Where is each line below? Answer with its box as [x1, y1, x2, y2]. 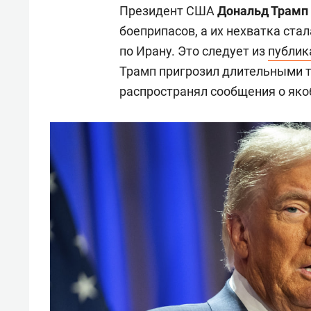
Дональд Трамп [217, 3, 308, 19]
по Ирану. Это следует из [119, 44, 268, 59]
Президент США [119, 3, 217, 19]
